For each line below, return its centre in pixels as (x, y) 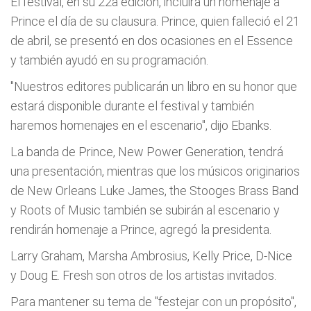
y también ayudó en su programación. (109, 60)
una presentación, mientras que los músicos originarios (155, 171)
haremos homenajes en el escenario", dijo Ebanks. (141, 125)
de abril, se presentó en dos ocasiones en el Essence (152, 41)
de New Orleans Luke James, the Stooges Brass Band (154, 191)
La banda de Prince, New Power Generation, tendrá (147, 152)
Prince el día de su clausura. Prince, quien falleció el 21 (155, 21)
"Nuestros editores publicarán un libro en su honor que (154, 86)
